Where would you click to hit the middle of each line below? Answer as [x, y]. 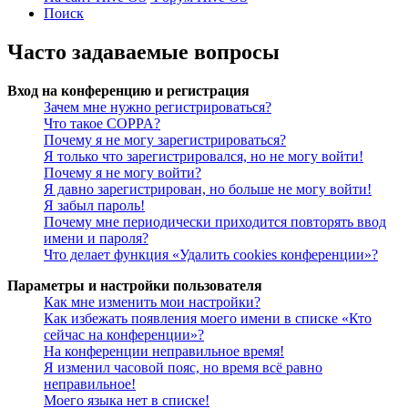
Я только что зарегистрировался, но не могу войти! [204, 157]
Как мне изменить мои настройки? [152, 302]
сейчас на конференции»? [124, 335]
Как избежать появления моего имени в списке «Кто [208, 319]
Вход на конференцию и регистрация [128, 91]
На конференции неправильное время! [164, 352]
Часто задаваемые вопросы [143, 52]
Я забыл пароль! [94, 206]
